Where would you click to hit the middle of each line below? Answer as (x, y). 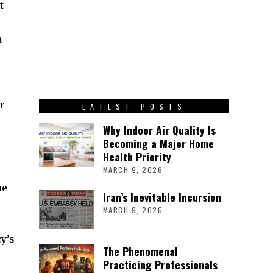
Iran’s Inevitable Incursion (162, 197)
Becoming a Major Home (158, 144)
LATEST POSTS (134, 107)
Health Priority (137, 157)
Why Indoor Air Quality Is (159, 130)
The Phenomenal (140, 251)
